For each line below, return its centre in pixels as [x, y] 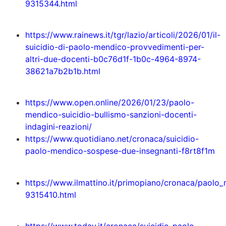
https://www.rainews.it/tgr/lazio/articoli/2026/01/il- [123, 35]
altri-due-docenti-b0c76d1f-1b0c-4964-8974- [113, 59]
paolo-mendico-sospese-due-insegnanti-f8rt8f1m [120, 151]
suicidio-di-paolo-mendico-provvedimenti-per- [115, 47]
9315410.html [51, 194]
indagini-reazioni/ [59, 127]
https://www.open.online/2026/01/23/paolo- [110, 103]
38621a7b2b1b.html [63, 71]
